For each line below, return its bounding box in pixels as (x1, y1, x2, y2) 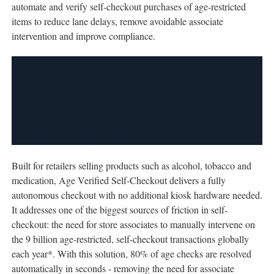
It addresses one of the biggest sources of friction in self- (12, 203, 228, 217)
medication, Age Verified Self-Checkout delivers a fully (12, 174, 226, 187)
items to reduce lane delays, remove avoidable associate (12, 15, 223, 28)
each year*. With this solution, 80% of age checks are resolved (12, 247, 251, 261)
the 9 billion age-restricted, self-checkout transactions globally (12, 232, 249, 246)
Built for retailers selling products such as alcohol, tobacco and (12, 159, 251, 172)
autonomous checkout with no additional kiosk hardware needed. (12, 188, 262, 202)
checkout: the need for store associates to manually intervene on (12, 218, 255, 231)
